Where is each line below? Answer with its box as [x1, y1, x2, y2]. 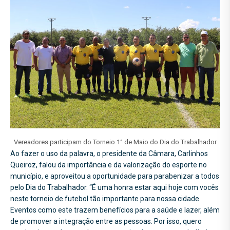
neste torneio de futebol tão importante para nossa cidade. [10, 194, 201, 203]
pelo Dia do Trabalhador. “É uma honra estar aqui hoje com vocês [10, 183, 219, 191]
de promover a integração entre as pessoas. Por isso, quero [10, 217, 202, 225]
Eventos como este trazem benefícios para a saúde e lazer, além [10, 205, 220, 214]
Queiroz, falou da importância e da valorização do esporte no [10, 160, 207, 169]
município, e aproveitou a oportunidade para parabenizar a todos [10, 171, 219, 180]
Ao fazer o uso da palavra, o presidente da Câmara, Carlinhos [10, 149, 208, 158]
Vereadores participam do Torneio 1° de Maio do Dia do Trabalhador [13, 138, 217, 146]
